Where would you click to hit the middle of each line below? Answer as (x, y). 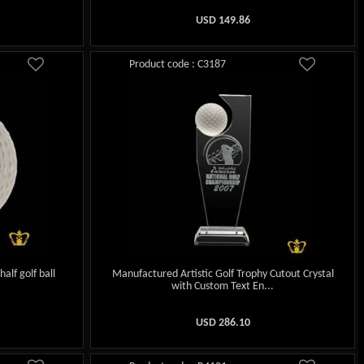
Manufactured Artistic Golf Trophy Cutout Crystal (223, 275)
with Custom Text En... (223, 287)
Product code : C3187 (178, 64)
